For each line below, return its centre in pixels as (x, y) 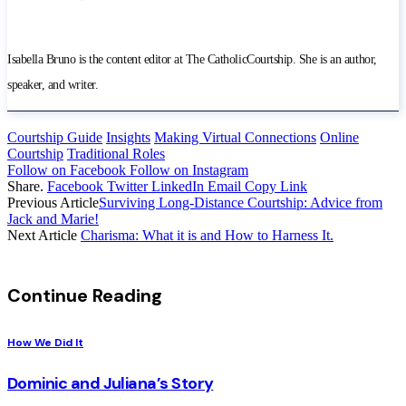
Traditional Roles (116, 153)
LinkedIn (178, 186)
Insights (128, 137)
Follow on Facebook (67, 169)
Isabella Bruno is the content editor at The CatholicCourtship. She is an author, (192, 59)
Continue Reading (85, 296)
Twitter (127, 186)
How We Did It (45, 342)
